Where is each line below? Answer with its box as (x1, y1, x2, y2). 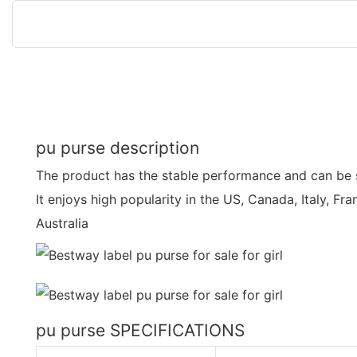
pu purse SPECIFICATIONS (36, 320, 245, 340)
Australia (36, 214, 88, 231)
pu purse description (36, 137, 199, 158)
